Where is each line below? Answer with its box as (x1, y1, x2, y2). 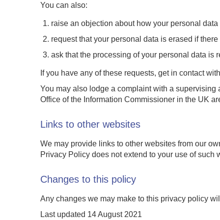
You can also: (40, 1, 87, 9)
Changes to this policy (40, 174, 136, 185)
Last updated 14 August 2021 (40, 210, 142, 219)
